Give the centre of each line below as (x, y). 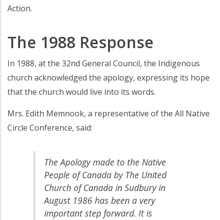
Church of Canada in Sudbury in (105, 187)
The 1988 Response (81, 42)
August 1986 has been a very (99, 200)
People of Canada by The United (105, 175)
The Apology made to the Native (105, 162)
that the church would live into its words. (82, 92)
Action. (20, 9)
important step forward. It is (98, 213)
